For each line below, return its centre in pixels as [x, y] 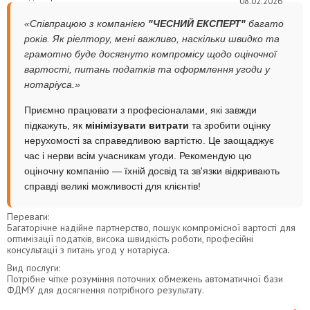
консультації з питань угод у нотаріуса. [88, 249]
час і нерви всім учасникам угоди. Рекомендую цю [138, 155]
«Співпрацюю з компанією [86, 23]
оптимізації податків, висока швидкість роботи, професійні [130, 238]
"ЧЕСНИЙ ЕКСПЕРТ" [197, 23]
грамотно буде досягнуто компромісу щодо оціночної [150, 54]
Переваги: [28, 216]
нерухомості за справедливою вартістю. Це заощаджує [149, 140]
